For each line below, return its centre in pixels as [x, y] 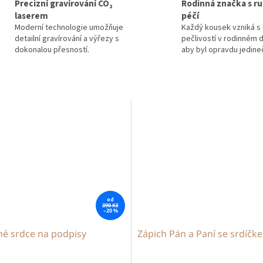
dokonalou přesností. [52, 50]
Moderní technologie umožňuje [69, 28]
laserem [31, 16]
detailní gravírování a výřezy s [67, 39]
